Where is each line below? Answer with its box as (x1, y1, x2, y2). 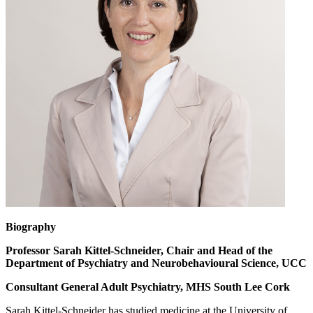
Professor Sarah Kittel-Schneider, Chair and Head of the (6, 244, 272, 256)
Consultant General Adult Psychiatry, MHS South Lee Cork (6, 280, 290, 293)
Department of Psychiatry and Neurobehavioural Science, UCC (6, 256, 307, 269)
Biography (6, 220, 56, 233)
